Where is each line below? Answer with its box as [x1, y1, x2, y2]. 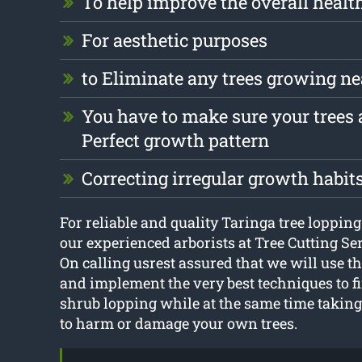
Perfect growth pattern [81, 128, 269, 153]
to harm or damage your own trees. [59, 314, 297, 334]
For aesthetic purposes [81, 28, 267, 53]
